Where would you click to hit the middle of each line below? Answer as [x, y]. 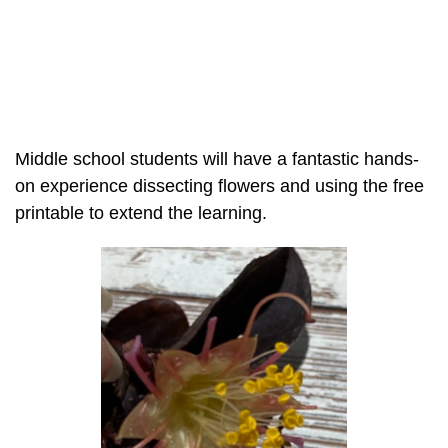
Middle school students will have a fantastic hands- [217, 159]
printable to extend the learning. [141, 213]
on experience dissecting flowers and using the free [219, 186]
